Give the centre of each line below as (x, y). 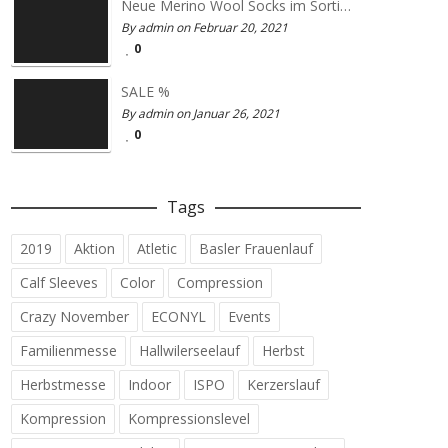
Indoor (149, 384)
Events (249, 316)
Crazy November (74, 316)
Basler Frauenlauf (256, 248)
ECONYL (178, 316)
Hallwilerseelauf (189, 350)
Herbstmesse (63, 384)
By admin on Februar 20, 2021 (204, 27)
